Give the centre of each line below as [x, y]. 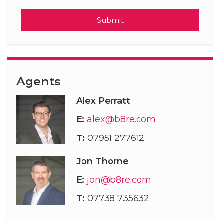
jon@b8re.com [119, 180]
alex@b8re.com [122, 120]
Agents [39, 82]
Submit [110, 20]
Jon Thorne [103, 161]
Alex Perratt [103, 101]
